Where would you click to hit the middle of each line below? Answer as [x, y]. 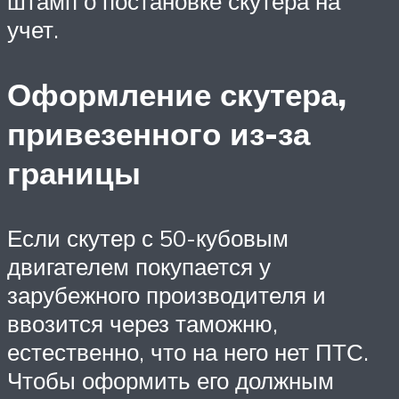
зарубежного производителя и [167, 294]
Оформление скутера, [177, 94]
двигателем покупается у [139, 266]
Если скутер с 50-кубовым [148, 237]
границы [74, 172]
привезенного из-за [159, 133]
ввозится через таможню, [142, 323]
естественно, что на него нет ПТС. [188, 351]
